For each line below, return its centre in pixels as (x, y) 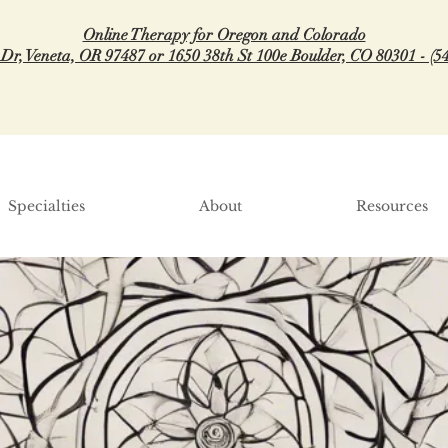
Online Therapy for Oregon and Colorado (224, 35)
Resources (392, 206)
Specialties (46, 206)
